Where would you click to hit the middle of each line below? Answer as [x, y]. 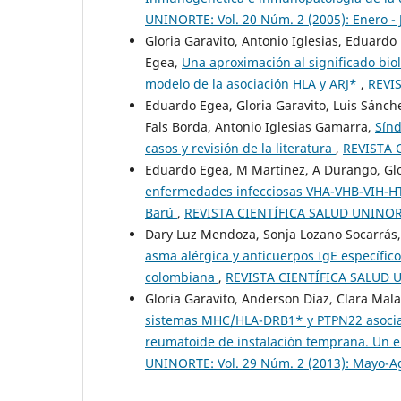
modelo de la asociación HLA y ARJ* [253, 84]
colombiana [182, 277]
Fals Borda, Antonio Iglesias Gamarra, [260, 127]
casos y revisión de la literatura [240, 149]
